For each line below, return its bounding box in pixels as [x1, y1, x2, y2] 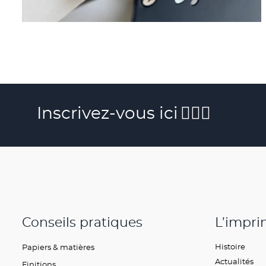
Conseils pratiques [22, 214, 142, 231]
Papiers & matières [22, 242, 94, 252]
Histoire [215, 241, 245, 251]
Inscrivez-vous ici [37, 102, 178, 123]
